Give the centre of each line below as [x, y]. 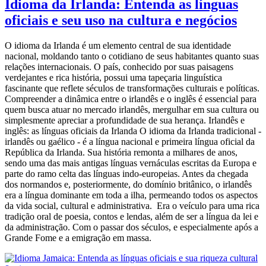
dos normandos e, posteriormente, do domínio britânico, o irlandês [128, 185]
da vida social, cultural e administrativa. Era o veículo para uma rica [132, 206]
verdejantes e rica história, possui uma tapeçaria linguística [113, 78]
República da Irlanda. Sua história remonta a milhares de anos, [121, 153]
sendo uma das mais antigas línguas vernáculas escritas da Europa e [131, 163]
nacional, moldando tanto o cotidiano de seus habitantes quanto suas [132, 56]
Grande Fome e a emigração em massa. [78, 238]
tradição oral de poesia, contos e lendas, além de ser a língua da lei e [132, 217]
